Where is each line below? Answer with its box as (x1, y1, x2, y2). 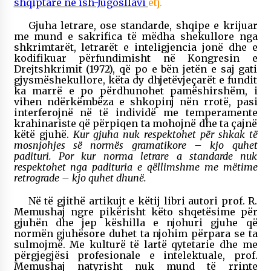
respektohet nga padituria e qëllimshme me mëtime (13, 160, 258, 173)
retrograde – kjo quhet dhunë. (13, 171, 146, 184)
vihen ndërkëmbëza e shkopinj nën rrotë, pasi (13, 95, 258, 108)
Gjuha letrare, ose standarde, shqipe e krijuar (28, 19, 258, 31)
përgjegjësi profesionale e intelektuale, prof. (13, 249, 258, 261)
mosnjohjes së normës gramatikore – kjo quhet (13, 139, 258, 151)
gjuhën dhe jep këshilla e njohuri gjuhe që (13, 216, 258, 229)
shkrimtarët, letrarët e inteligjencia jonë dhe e (13, 41, 258, 53)
